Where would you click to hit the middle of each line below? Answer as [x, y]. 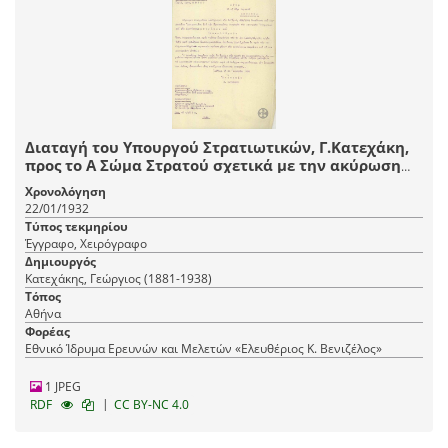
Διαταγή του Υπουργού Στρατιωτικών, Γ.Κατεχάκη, [217, 146]
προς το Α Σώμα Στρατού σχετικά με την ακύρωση [213, 164]
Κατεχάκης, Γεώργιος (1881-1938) [118, 278]
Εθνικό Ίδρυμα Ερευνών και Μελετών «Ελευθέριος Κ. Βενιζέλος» [203, 348]
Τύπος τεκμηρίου [76, 226]
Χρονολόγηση [65, 191]
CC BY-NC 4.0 [151, 404]
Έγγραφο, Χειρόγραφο [86, 243]
